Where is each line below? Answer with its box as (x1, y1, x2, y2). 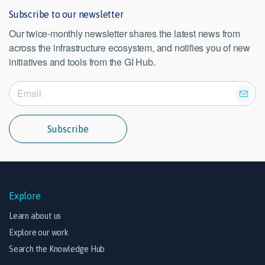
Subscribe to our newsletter (9, 9, 124, 20)
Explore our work (9, 228, 69, 238)
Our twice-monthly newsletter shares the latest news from (9, 27, 240, 41)
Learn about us (9, 211, 62, 221)
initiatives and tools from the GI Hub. (9, 55, 156, 69)
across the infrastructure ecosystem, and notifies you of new (9, 41, 250, 55)
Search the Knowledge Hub (9, 244, 105, 254)
